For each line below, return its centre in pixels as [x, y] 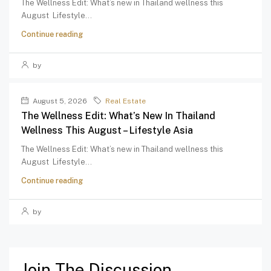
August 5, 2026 [59, 101]
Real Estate [126, 101]
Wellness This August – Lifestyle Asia [107, 131]
